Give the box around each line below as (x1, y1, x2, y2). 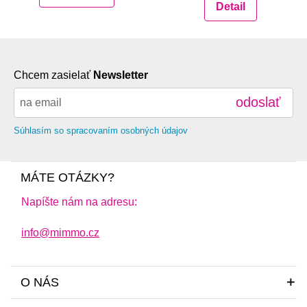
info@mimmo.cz (21, 226, 99, 238)
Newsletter (93, 69, 148, 81)
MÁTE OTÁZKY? (21, 170, 114, 184)
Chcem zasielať (14, 69, 93, 81)
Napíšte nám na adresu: (21, 195, 137, 208)
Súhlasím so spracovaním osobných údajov (14, 125, 188, 136)
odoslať (236, 95, 281, 110)
